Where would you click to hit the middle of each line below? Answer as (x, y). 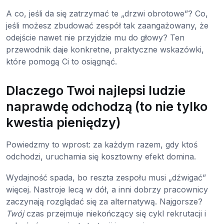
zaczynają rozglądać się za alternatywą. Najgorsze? (104, 201)
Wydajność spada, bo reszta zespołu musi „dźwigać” (106, 177)
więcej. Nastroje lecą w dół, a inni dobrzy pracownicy (107, 189)
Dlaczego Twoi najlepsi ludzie (96, 90)
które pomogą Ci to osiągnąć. (61, 61)
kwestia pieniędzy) (63, 122)
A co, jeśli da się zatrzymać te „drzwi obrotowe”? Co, (107, 13)
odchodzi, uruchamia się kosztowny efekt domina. (101, 156)
